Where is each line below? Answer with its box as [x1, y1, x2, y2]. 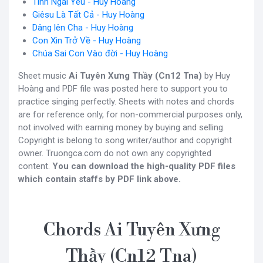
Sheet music [18, 70, 69, 81]
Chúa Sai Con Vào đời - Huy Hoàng [32, 48, 168, 59]
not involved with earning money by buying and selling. [18, 122, 225, 133]
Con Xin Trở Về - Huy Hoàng [32, 35, 141, 46]
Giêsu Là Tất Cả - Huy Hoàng [32, 9, 144, 20]
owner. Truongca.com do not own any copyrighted [18, 147, 211, 159]
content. [18, 160, 52, 171]
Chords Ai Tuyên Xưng [43, 218, 220, 241]
